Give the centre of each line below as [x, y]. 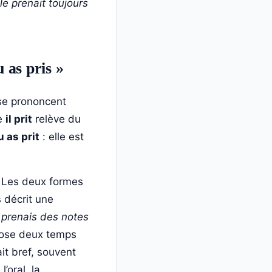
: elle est [62, 136]
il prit [19, 119]
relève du [56, 119]
